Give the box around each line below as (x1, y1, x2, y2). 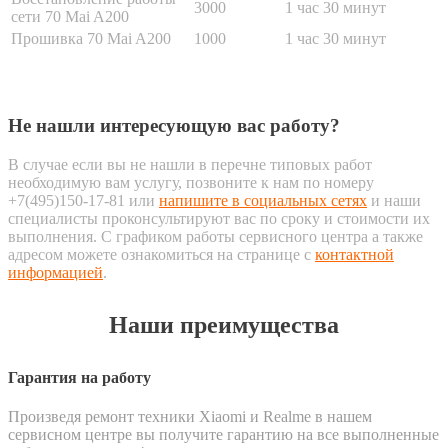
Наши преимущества (109, 312, 339, 339)
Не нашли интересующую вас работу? (8, 115, 340, 137)
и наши (367, 192, 421, 210)
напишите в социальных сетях (159, 192, 367, 210)
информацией (8, 264, 103, 282)
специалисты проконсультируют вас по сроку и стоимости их (8, 210, 430, 228)
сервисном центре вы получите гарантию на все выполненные (8, 426, 439, 444)
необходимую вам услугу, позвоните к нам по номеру (8, 174, 374, 192)
